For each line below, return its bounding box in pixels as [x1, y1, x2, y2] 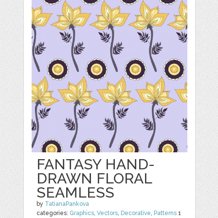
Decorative [121, 210, 151, 217]
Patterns [154, 210, 177, 217]
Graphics [70, 210, 94, 217]
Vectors [97, 210, 118, 217]
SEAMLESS [36, 184, 115, 201]
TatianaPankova [45, 200, 90, 208]
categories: [36, 210, 70, 217]
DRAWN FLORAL [36, 170, 152, 187]
